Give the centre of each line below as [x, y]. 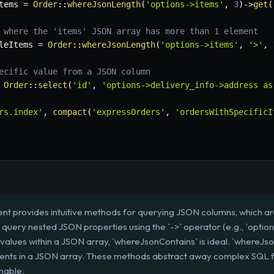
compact [70, 112]
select [53, 85]
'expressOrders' [128, 112]
